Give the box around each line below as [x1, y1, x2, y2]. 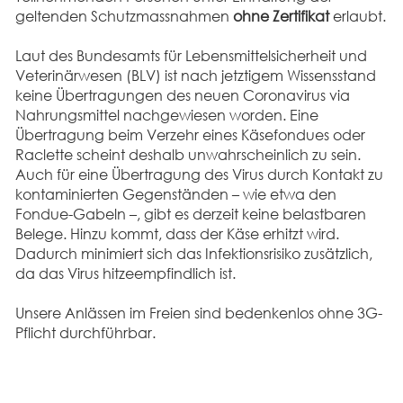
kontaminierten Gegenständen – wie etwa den [14, 184, 336, 203]
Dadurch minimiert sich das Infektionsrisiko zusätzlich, [14, 244, 372, 263]
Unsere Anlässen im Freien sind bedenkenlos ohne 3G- [14, 303, 382, 322]
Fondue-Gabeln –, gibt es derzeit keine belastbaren [14, 204, 366, 223]
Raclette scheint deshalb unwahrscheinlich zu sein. [14, 145, 361, 164]
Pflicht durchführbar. [14, 323, 156, 342]
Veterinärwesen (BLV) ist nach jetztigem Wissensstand [14, 66, 376, 85]
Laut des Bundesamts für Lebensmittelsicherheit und [14, 46, 367, 65]
